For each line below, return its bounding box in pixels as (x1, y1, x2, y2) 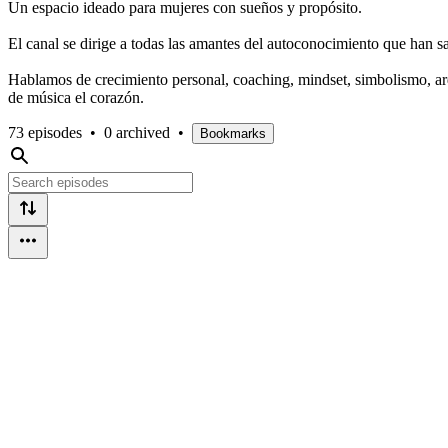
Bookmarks (200, 125, 266, 141)
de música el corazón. (8, 88, 148, 106)
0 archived (104, 123, 170, 141)
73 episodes (8, 123, 82, 141)
